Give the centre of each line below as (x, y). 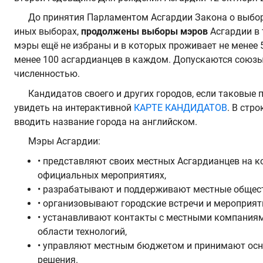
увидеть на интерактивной (74, 107)
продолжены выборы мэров (144, 32)
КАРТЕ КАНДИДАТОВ (181, 107)
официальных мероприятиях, (102, 175)
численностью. (48, 74)
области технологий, (82, 231)
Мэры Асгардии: (64, 141)
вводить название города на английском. (107, 122)
